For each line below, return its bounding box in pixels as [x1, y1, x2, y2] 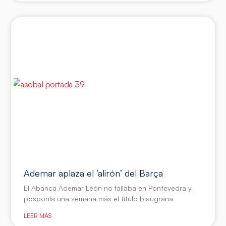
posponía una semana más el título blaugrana [24, 194, 174, 203]
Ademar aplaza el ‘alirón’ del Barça [24, 167, 163, 179]
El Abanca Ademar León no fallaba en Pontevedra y [24, 183, 192, 192]
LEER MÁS [24, 211, 52, 219]
